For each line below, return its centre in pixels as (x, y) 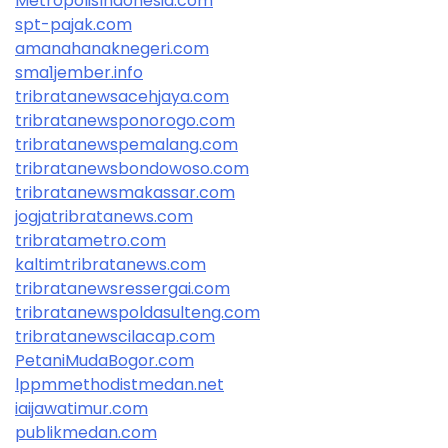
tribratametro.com (90, 240)
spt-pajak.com (73, 24)
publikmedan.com (86, 432)
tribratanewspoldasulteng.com (137, 312)
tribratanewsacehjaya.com (122, 96)
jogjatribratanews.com (104, 216)
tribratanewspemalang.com (126, 144)
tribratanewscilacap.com (115, 336)
